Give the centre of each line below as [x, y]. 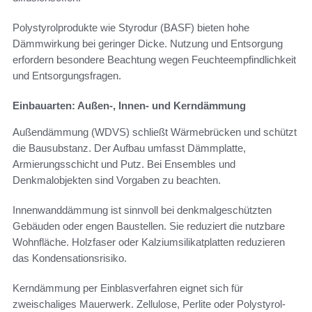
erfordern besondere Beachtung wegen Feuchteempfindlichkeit [154, 60]
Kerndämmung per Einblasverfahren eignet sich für [128, 288]
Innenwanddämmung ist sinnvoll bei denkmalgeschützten [142, 210]
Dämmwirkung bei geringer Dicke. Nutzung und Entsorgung [148, 44]
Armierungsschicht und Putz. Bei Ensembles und [124, 164]
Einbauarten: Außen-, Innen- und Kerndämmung [129, 106]
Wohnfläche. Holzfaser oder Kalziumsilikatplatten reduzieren [149, 242]
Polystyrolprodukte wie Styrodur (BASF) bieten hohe [131, 28]
